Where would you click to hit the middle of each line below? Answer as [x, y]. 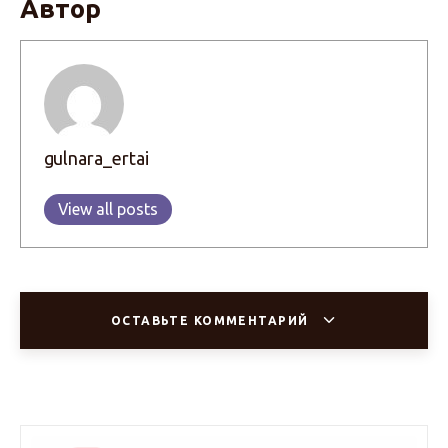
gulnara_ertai [96, 157]
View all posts [107, 208]
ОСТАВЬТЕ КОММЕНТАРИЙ [211, 321]
